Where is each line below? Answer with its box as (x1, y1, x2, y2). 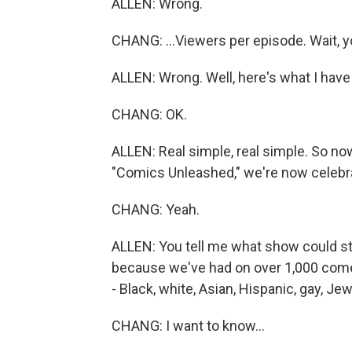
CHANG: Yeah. (112, 201, 200, 218)
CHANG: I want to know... (112, 317, 265, 334)
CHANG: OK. (112, 106, 187, 123)
